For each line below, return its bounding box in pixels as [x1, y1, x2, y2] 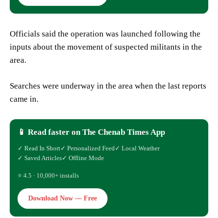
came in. [10, 94, 38, 104]
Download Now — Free [28, 195, 97, 202]
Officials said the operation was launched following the [10, 29, 200, 39]
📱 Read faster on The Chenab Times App [18, 127, 165, 137]
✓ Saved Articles [18, 154, 62, 162]
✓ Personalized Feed [60, 145, 115, 152]
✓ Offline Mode [62, 154, 104, 162]
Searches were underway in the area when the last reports [10, 81, 206, 91]
